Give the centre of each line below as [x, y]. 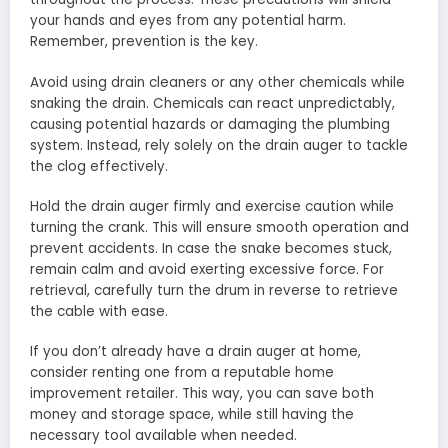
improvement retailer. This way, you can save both [202, 393]
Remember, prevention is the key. [144, 42]
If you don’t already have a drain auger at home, [195, 351]
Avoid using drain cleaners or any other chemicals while [217, 82]
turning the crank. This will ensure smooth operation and [219, 227]
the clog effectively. [99, 166]
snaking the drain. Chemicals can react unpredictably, [212, 103]
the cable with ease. [99, 311]
